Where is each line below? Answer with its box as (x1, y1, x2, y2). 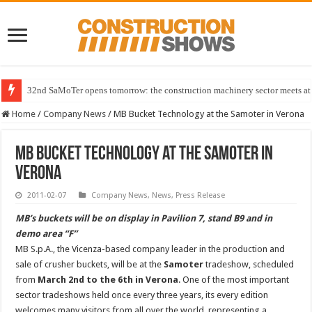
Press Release (175, 190, 226, 200)
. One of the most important (178, 274, 290, 285)
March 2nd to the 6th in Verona (38, 274, 179, 285)
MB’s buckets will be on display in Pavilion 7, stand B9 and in (15, 212, 273, 224)
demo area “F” (15, 228, 78, 239)
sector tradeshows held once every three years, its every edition (15, 289, 269, 300)
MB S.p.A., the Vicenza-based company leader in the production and (15, 243, 286, 254)
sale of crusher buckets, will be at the (15, 258, 164, 270)
